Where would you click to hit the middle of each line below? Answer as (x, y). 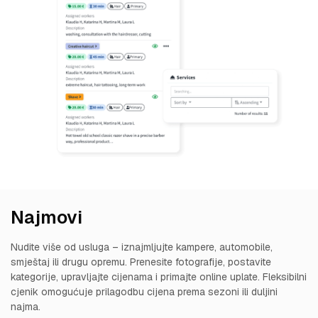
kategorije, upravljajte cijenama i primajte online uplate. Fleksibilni (159, 276)
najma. (26, 306)
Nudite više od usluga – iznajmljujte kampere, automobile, (142, 247)
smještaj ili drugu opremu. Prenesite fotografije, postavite (141, 262)
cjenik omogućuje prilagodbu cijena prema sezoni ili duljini (144, 291)
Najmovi (46, 217)
